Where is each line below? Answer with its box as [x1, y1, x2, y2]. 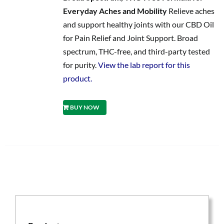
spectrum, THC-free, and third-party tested [62, 46, 210, 56]
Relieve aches [166, 6, 214, 15]
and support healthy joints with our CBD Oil [62, 19, 214, 29]
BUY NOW [69, 103, 99, 111]
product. [62, 73, 92, 83]
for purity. [62, 60, 98, 69]
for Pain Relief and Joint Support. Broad [62, 33, 198, 42]
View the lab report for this [97, 60, 190, 69]
